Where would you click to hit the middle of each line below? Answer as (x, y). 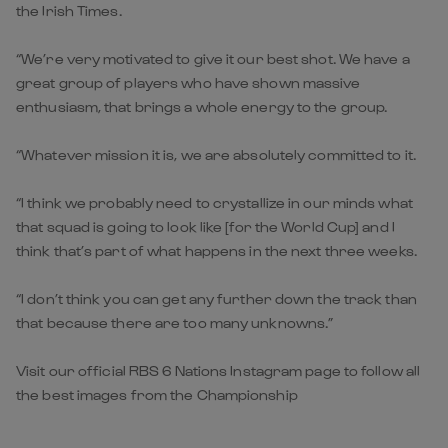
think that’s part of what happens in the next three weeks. (216, 250)
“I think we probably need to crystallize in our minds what (214, 202)
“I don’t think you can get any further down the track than (216, 298)
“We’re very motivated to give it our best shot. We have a (213, 58)
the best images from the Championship (157, 394)
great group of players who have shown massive (188, 82)
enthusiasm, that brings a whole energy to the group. (202, 106)
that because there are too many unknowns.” (175, 322)
